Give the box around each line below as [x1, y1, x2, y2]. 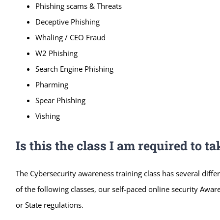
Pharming [35, 79, 68, 89]
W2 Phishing [35, 48, 78, 58]
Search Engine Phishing [35, 63, 113, 74]
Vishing [35, 110, 60, 121]
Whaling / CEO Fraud [35, 32, 106, 42]
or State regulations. [15, 199, 83, 210]
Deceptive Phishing [35, 16, 100, 27]
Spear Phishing [35, 95, 85, 105]
